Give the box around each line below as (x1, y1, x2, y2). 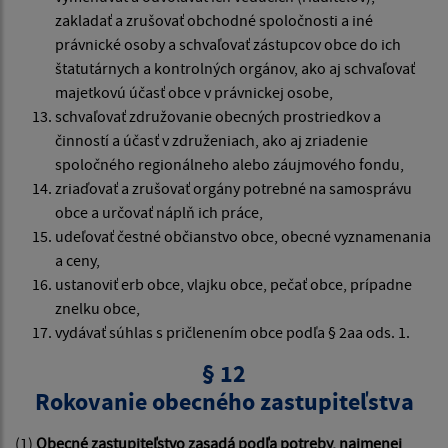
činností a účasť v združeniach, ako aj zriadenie (55, 130, 368, 151)
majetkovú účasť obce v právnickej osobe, (55, 82, 333, 103)
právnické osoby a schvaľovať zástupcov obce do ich (55, 34, 401, 55)
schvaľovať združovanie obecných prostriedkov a (55, 106, 381, 127)
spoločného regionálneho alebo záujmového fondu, (55, 154, 404, 175)
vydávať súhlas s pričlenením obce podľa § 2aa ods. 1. (55, 322, 410, 343)
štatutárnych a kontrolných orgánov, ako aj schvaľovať (55, 58, 415, 79)
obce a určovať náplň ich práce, (55, 202, 263, 223)
